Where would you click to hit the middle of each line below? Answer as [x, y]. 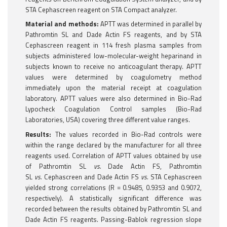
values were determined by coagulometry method [113, 77]
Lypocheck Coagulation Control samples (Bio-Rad [113, 109]
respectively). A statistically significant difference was [113, 198]
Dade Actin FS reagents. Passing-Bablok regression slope [113, 219]
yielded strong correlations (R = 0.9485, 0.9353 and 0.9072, [113, 187]
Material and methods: [62, 24]
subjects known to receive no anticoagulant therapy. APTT [113, 67]
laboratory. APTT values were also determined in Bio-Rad [113, 99]
